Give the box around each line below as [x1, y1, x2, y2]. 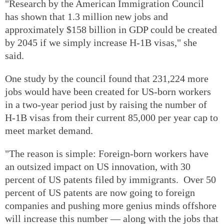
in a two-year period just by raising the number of [5, 98, 207, 110]
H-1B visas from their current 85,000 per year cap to [5, 111, 218, 123]
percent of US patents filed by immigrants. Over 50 [5, 173, 216, 185]
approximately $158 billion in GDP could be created [5, 23, 217, 35]
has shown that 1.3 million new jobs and [5, 10, 168, 22]
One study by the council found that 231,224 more [5, 72, 208, 84]
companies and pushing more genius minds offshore [5, 199, 216, 211]
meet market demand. [5, 124, 93, 136]
